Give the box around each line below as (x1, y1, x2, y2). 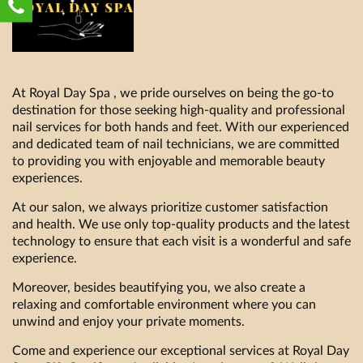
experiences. (12, 171, 83, 185)
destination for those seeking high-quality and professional (12, 103, 345, 117)
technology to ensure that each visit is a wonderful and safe (12, 234, 351, 248)
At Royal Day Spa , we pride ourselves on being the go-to (12, 86, 334, 100)
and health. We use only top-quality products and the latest (12, 217, 350, 231)
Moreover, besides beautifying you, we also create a (12, 280, 305, 294)
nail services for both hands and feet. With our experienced (12, 120, 349, 134)
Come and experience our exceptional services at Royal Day (12, 344, 349, 357)
